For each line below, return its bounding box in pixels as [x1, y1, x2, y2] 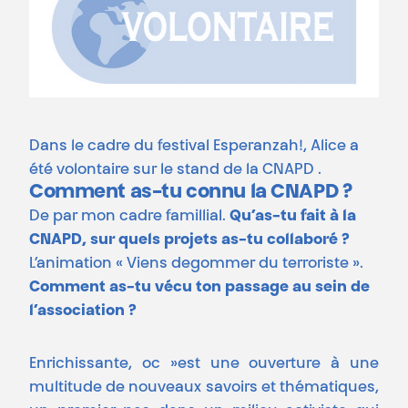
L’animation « [29, 256, 127, 271]
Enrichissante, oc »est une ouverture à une [29, 356, 379, 372]
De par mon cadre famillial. [29, 209, 229, 224]
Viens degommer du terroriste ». [127, 256, 363, 271]
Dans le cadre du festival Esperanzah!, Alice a [29, 138, 359, 154]
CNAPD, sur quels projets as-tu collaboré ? [29, 232, 350, 248]
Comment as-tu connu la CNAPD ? [29, 182, 352, 203]
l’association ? [29, 303, 137, 319]
